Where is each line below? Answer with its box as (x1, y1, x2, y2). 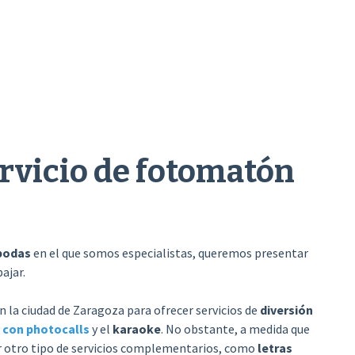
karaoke (112, 321, 161, 337)
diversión (259, 302, 313, 318)
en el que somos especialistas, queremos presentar (30, 245, 308, 261)
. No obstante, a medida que (160, 321, 310, 337)
